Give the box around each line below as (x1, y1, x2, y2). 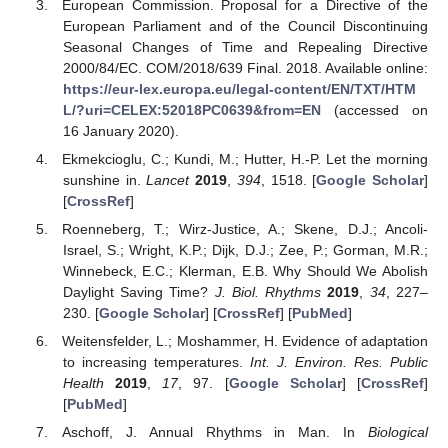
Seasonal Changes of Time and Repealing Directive (62, 38, 428, 55)
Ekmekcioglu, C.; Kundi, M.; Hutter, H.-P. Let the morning (62, 150, 428, 167)
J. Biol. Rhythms (214, 283, 322, 300)
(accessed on (320, 101, 428, 118)
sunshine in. (62, 171, 147, 188)
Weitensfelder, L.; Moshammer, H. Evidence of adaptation (62, 333, 428, 349)
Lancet (146, 171, 190, 188)
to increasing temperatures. (62, 354, 250, 370)
